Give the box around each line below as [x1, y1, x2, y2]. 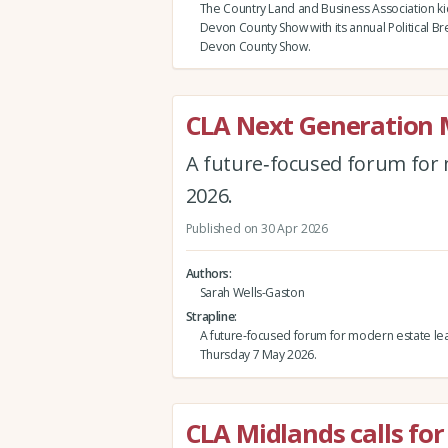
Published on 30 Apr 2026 [185, 219, 328, 237]
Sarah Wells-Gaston [199, 283, 305, 301]
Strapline [185, 307, 235, 325]
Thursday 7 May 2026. [199, 345, 317, 363]
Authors [185, 264, 230, 282]
